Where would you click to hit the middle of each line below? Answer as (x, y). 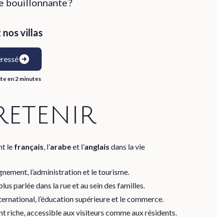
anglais (97, 147)
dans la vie (127, 147)
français (29, 147)
